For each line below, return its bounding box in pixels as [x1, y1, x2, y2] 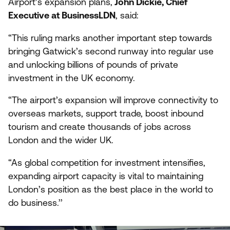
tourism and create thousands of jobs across [8, 122, 191, 132]
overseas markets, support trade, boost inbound [8, 108, 203, 119]
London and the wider [8, 135, 100, 146]
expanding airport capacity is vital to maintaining [8, 170, 203, 181]
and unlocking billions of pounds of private [8, 59, 178, 70]
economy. [93, 72, 138, 83]
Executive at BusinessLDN [8, 10, 116, 21]
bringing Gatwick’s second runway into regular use [8, 46, 214, 56]
